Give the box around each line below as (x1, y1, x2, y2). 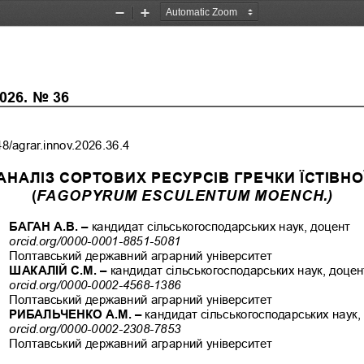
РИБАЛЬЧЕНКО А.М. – (9, 306, 145, 321)
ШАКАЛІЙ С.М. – (9, 262, 110, 277)
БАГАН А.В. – (9, 219, 92, 233)
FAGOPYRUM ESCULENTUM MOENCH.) (37, 185, 333, 203)
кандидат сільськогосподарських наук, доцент (91, 219, 354, 233)
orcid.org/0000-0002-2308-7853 (9, 321, 181, 336)
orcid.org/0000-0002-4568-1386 (9, 277, 181, 292)
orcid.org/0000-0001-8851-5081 (9, 233, 181, 248)
